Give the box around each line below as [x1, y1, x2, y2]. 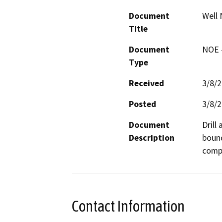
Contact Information [72, 197, 185, 215]
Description [129, 132, 174, 143]
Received [129, 77, 164, 89]
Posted [129, 98, 156, 110]
